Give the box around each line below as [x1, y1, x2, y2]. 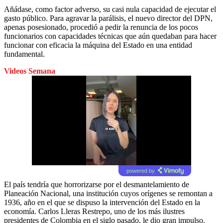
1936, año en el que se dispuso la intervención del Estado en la [4, 198, 200, 207]
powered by [126, 167, 155, 174]
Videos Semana [4, 66, 55, 75]
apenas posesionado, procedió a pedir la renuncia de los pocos [4, 22, 198, 31]
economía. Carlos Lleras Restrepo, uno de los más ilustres [4, 207, 185, 216]
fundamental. [4, 49, 45, 58]
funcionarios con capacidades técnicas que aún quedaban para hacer [4, 31, 217, 40]
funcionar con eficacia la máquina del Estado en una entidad [4, 40, 192, 49]
